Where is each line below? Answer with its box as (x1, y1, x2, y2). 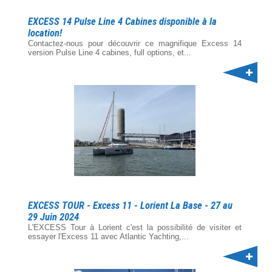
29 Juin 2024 (28, 211, 79, 223)
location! (28, 27, 62, 39)
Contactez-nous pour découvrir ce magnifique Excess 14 (28, 39, 242, 48)
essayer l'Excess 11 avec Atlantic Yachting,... (28, 232, 189, 241)
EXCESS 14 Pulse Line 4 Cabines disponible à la (28, 16, 217, 27)
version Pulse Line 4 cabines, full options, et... (28, 48, 191, 57)
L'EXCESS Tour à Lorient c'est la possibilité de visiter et (28, 223, 242, 232)
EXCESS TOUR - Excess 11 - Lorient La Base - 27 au (28, 200, 233, 211)
